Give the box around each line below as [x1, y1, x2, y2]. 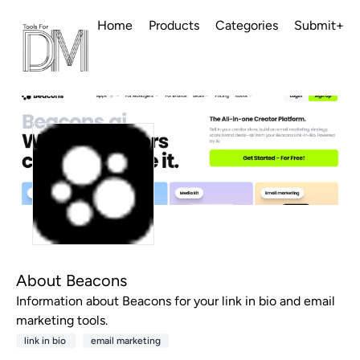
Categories [215, 18, 278, 33]
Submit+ [294, 18, 344, 33]
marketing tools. [16, 313, 108, 329]
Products [149, 18, 199, 33]
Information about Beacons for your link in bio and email [16, 293, 335, 309]
